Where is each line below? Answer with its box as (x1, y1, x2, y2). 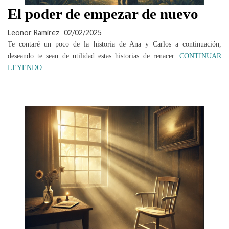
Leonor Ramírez (8, 28, 59, 37)
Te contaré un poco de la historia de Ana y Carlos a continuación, (8, 40, 221, 49)
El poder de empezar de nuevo (8, 6, 198, 22)
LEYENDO (8, 64, 42, 72)
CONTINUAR (179, 52, 221, 60)
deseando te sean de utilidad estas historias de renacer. (8, 52, 179, 60)
